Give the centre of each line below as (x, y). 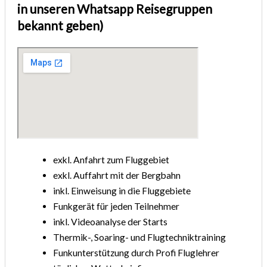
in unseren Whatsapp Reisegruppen (115, 9)
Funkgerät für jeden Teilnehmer (117, 207)
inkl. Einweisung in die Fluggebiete (122, 191)
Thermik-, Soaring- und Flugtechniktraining (140, 237)
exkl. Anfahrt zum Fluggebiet (111, 160)
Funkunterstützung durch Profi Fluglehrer (136, 253)
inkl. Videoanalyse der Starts (111, 222)
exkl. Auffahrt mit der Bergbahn (117, 176)
